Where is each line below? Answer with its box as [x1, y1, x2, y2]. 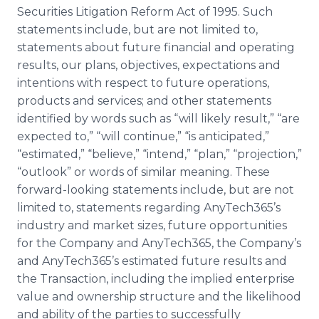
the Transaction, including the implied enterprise [17, 272, 295, 286]
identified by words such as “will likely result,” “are [17, 112, 300, 125]
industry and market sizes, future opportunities [17, 219, 287, 232]
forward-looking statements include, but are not [17, 183, 294, 197]
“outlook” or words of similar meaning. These [17, 165, 270, 179]
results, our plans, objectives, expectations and [17, 58, 281, 72]
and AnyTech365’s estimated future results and [17, 254, 287, 268]
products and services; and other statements [17, 94, 271, 108]
